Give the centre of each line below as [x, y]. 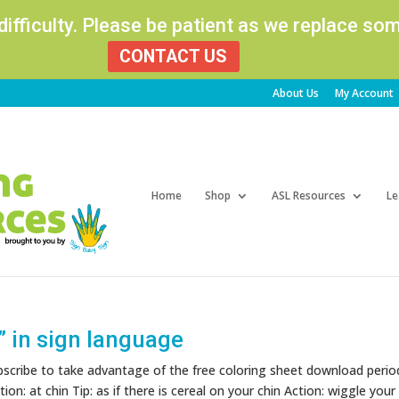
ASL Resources [308, 195]
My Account [364, 93]
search [300, 124]
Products [307, 111]
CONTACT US [174, 56]
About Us [295, 93]
